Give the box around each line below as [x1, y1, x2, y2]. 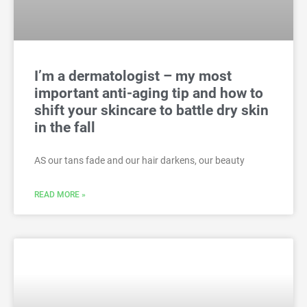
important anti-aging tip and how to [34, 85, 263, 102]
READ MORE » [34, 190, 86, 200]
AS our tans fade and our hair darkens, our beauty [34, 155, 245, 167]
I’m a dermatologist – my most [34, 68, 232, 85]
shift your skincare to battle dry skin [34, 102, 269, 119]
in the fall [34, 119, 95, 136]
